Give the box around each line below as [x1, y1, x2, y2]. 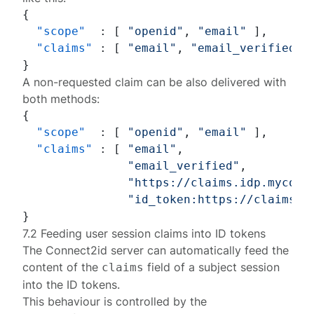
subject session [198, 260, 280, 274]
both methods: [22, 92, 100, 106]
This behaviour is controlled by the [22, 294, 207, 308]
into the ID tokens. [22, 278, 121, 292]
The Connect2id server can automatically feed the [22, 243, 289, 257]
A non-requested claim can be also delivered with [22, 75, 287, 89]
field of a [144, 260, 199, 274]
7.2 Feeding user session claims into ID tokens [22, 226, 266, 240]
